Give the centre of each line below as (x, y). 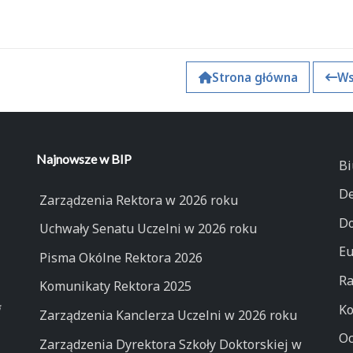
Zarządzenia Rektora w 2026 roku (138, 200)
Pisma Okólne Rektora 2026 (121, 257)
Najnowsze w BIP (84, 159)
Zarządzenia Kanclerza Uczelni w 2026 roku (168, 316)
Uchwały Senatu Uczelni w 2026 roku (148, 229)
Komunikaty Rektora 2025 (115, 286)
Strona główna (255, 77)
